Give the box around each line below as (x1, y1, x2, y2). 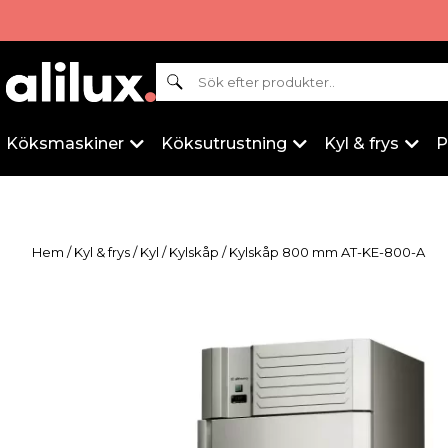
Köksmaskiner (6, 134, 124, 153)
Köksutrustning (161, 134, 287, 153)
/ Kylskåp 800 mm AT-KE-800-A (219, 244, 425, 260)
